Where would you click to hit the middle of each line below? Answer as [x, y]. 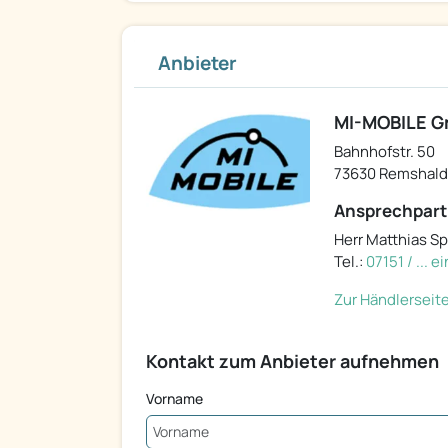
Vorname [174, 399]
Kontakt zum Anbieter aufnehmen [292, 361]
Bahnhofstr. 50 [384, 152]
